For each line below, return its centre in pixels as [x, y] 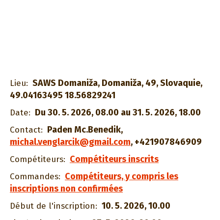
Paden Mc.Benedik [84, 130]
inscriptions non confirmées [66, 189]
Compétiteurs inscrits [114, 159]
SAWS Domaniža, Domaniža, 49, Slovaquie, [117, 83]
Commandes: [35, 177]
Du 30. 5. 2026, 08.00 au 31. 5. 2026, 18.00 [118, 112]
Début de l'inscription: [54, 206]
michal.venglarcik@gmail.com [70, 142]
